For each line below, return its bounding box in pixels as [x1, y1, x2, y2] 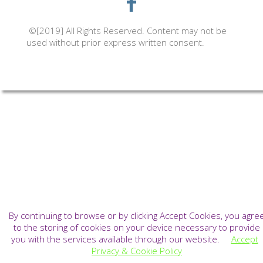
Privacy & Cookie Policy [92, 245, 182, 257]
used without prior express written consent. [26, 36, 205, 48]
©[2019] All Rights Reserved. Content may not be [26, 25, 227, 36]
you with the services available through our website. [11, 233, 231, 245]
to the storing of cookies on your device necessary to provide [14, 221, 260, 233]
